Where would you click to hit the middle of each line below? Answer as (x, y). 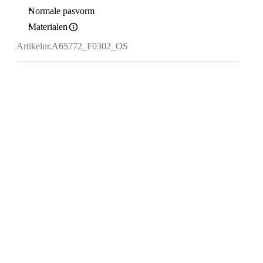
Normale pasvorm (61, 11)
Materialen (48, 27)
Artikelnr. (34, 46)
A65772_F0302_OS (90, 46)
